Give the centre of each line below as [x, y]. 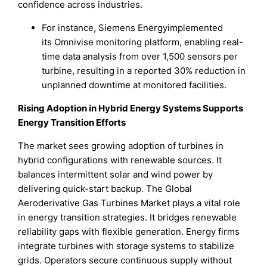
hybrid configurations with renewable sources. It [120, 160]
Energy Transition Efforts [72, 123]
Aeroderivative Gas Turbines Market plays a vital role [129, 203]
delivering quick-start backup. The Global [105, 189]
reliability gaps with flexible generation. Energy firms [129, 232]
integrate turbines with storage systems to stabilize [126, 246]
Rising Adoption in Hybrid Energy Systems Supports [131, 108]
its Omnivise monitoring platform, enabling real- [143, 42]
